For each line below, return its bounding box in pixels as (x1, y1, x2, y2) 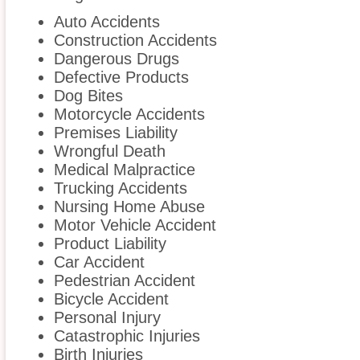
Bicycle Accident (54, 290, 169, 309)
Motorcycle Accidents (54, 105, 205, 124)
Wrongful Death (54, 142, 166, 161)
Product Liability (54, 235, 166, 253)
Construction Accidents (54, 31, 217, 50)
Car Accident (54, 253, 145, 272)
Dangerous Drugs (54, 50, 179, 68)
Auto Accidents (54, 13, 160, 31)
